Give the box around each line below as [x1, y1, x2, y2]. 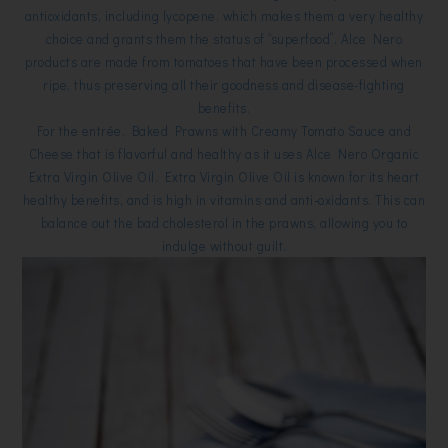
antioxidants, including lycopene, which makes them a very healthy [24, 7, 424, 25]
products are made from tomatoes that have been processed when [25, 53, 423, 71]
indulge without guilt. [161, 237, 287, 255]
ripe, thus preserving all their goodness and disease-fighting [43, 76, 405, 94]
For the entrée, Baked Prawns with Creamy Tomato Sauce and [36, 122, 412, 140]
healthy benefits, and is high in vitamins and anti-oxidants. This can [22, 191, 426, 209]
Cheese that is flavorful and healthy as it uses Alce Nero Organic [28, 145, 420, 163]
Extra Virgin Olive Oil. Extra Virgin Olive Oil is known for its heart [28, 168, 420, 186]
